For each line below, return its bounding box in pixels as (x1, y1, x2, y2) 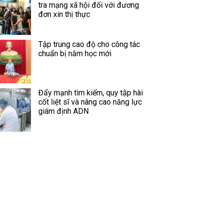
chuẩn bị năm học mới (38, 49, 111, 58)
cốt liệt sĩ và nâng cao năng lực (38, 97, 142, 107)
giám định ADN (38, 107, 89, 116)
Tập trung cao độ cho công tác (38, 40, 140, 49)
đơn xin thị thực (38, 10, 90, 19)
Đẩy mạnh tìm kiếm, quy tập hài (38, 88, 143, 97)
